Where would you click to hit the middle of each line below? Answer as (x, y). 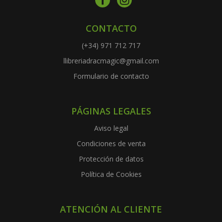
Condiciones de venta (111, 143)
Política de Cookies (111, 174)
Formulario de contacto (111, 76)
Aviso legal (111, 128)
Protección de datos (111, 159)
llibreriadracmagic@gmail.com (111, 60)
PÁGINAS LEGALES (111, 111)
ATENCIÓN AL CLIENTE (111, 209)
